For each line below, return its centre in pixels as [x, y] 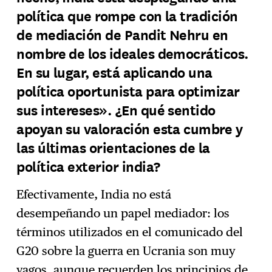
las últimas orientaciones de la [113, 147]
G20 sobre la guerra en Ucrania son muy [126, 250]
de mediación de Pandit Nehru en [122, 34]
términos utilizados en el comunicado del [130, 232]
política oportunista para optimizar [128, 90]
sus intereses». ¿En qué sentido [116, 109]
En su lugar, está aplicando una [114, 72]
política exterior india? [89, 166]
